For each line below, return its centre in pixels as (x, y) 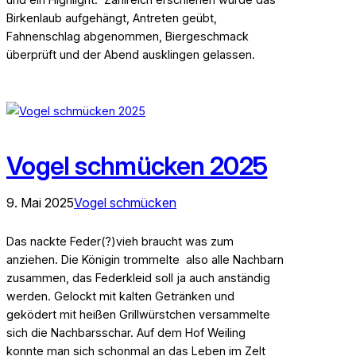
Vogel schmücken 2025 (137, 166)
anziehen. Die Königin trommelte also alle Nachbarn (145, 259)
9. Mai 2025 (40, 202)
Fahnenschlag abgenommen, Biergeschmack (128, 36)
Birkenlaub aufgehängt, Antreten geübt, (112, 17)
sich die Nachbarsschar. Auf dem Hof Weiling (126, 332)
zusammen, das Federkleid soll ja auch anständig (138, 277)
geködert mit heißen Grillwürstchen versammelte (138, 314)
